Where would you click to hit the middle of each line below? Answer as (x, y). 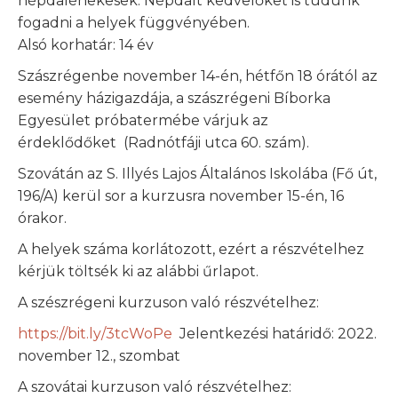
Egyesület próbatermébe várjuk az (143, 120)
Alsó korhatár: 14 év (86, 45)
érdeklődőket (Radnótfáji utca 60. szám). (165, 143)
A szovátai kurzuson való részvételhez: (155, 387)
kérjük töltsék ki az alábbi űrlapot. (138, 271)
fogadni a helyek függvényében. (134, 23)
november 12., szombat (99, 356)
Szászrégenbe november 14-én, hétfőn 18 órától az (198, 76)
